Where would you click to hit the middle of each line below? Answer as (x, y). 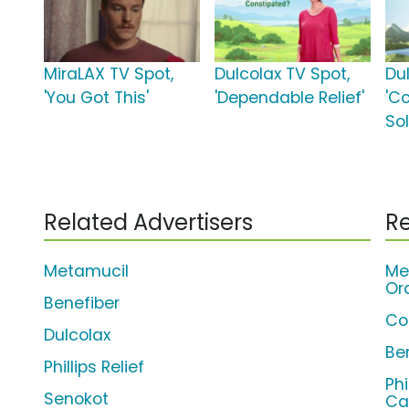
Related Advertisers (148, 223)
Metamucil (86, 272)
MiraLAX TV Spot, (109, 74)
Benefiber (82, 304)
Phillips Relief (94, 367)
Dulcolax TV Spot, (283, 74)
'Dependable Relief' (290, 98)
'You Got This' (96, 98)
